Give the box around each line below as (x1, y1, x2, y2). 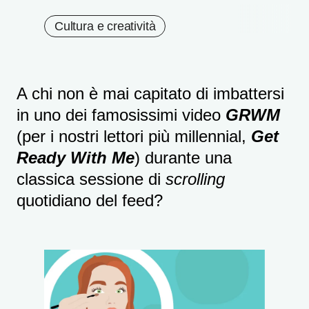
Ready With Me (17, 148, 134, 167)
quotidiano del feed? (17, 191, 163, 210)
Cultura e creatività (54, 19, 156, 33)
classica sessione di (17, 170, 166, 188)
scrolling (166, 170, 225, 188)
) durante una (134, 148, 232, 167)
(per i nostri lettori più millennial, (17, 127, 251, 146)
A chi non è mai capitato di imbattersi (17, 84, 284, 103)
